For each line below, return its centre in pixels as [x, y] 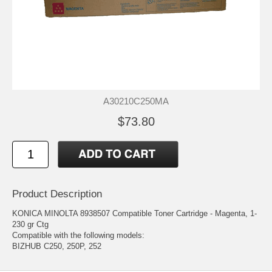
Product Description [57, 194]
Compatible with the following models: [78, 235]
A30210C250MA [136, 101]
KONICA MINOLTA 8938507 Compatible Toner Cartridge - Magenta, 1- [134, 213]
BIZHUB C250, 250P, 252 [57, 246]
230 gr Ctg [30, 224]
